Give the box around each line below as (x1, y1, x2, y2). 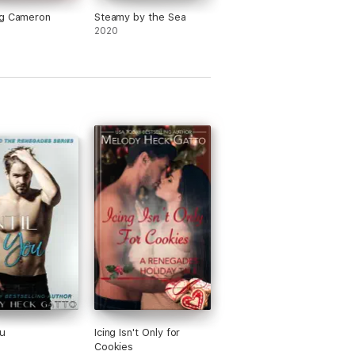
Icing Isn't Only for (94, 326, 181, 338)
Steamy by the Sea (94, 11, 186, 23)
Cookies (94, 341, 134, 353)
